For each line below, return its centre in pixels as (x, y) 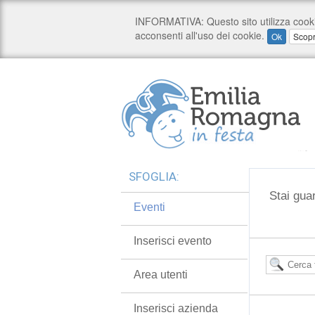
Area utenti (161, 275)
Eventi (149, 207)
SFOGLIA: (154, 176)
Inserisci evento (173, 241)
